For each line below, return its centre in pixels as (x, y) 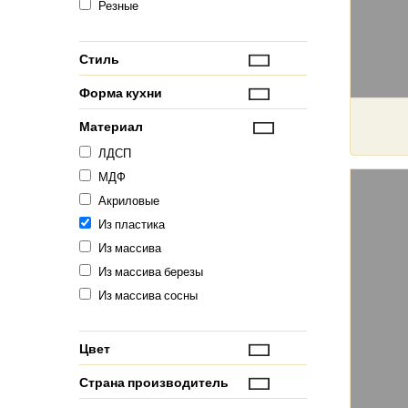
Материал (111, 126)
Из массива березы (151, 271)
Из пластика (132, 224)
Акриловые (129, 200)
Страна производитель (154, 382)
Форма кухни (121, 92)
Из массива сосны (148, 295)
